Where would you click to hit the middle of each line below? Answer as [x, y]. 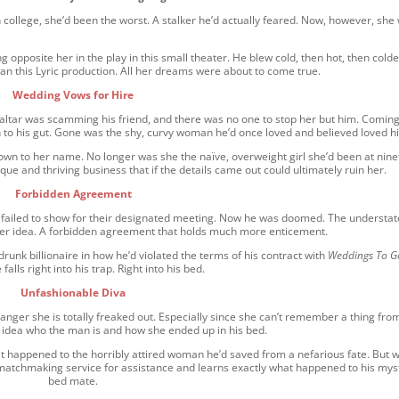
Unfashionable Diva [73, 293]
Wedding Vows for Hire [73, 95]
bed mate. [73, 381]
